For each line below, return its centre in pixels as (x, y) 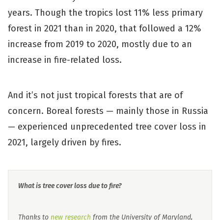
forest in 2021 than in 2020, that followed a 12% (105, 28)
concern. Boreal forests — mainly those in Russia (108, 111)
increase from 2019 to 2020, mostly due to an (100, 44)
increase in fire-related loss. (65, 60)
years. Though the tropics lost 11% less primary (105, 13)
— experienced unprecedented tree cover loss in (107, 127)
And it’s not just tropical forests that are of (95, 95)
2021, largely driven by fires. (66, 142)
